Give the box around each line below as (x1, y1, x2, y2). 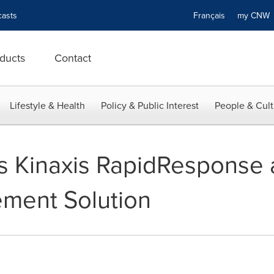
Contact (54, 50, 91, 65)
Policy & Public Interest (101, 98, 199, 112)
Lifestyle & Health (10, 98, 85, 112)
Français (193, 9, 225, 21)
